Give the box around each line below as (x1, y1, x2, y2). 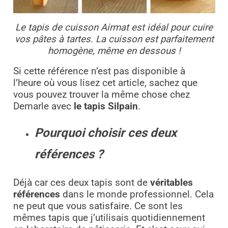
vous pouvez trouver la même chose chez (13, 89, 190, 101)
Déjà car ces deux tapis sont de (13, 177, 150, 188)
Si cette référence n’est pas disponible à (13, 66, 185, 77)
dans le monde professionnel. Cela (60, 188, 214, 200)
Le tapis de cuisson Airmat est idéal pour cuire (15, 22, 213, 34)
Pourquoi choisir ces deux (35, 126, 177, 140)
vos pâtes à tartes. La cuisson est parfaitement (14, 34, 214, 45)
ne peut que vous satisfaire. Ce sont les (13, 200, 183, 212)
